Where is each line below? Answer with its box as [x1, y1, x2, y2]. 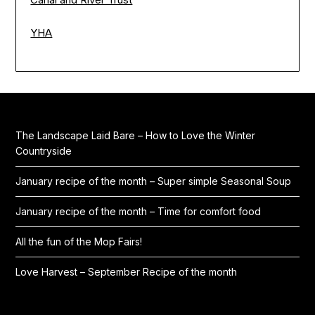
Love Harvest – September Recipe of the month [15, 266, 238, 278]
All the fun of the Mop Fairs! [15, 236, 143, 248]
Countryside [15, 145, 72, 157]
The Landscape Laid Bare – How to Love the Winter [15, 129, 256, 142]
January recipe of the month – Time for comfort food [15, 205, 262, 218]
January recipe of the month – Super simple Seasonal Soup [15, 175, 292, 188]
